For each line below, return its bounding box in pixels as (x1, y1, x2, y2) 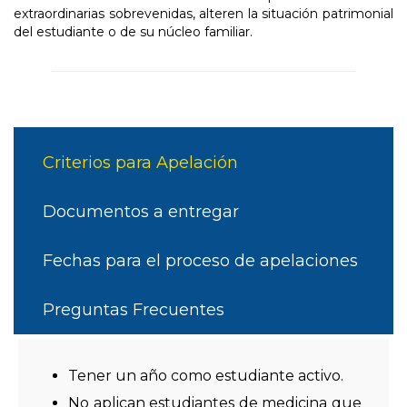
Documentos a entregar (43, 202, 239, 223)
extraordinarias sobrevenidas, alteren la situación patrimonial (14, 5, 393, 23)
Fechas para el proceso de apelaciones (43, 251, 358, 272)
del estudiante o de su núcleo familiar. (14, 24, 253, 41)
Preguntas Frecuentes (43, 300, 224, 321)
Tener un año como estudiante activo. (68, 367, 343, 385)
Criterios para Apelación (43, 153, 238, 174)
